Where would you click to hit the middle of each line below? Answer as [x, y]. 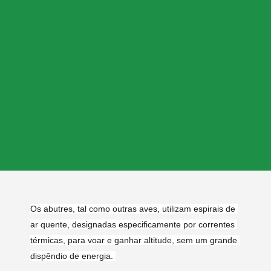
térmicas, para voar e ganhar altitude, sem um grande [134, 240]
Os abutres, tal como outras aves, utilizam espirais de [133, 209]
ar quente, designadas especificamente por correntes [132, 225]
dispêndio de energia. [73, 256]
